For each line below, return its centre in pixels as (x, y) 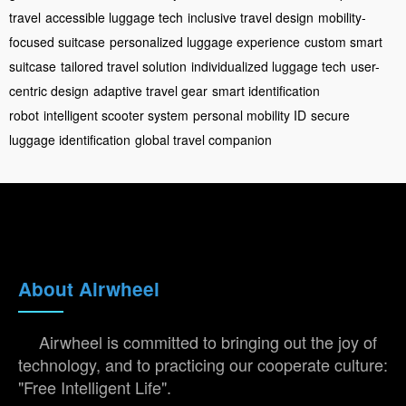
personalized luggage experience (205, 42)
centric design (49, 91)
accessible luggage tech (114, 18)
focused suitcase (57, 42)
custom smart (343, 42)
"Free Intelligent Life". (95, 387)
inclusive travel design (251, 18)
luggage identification (70, 140)
